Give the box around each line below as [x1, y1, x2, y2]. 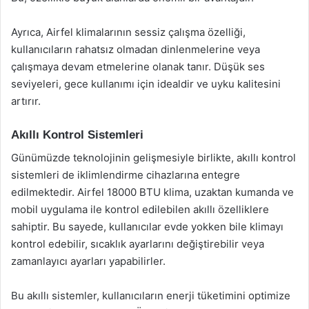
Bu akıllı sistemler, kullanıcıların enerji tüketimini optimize [11, 288, 290, 302]
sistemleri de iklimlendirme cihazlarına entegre [11, 168, 240, 181]
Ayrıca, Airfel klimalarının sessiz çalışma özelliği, [11, 26, 246, 39]
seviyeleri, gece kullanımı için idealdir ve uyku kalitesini [11, 77, 281, 90]
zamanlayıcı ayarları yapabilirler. [11, 254, 166, 268]
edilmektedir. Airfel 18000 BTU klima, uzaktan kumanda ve [11, 185, 294, 199]
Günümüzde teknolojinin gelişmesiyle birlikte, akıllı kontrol [11, 150, 296, 164]
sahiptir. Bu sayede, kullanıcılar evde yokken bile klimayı [11, 219, 283, 233]
